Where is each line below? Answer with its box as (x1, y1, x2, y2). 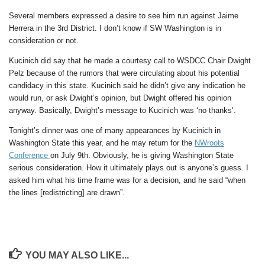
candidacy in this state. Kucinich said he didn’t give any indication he (9, 81, 245, 90)
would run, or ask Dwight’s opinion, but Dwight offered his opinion (9, 93, 231, 102)
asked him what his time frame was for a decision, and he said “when (9, 176, 245, 185)
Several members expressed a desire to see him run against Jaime (9, 11, 238, 20)
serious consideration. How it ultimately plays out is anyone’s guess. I (9, 163, 248, 173)
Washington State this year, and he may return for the (9, 138, 195, 148)
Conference (9, 151, 50, 160)
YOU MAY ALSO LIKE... (25, 250, 129, 261)
